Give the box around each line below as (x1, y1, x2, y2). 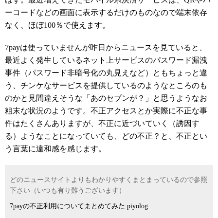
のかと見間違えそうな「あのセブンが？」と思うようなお (5, 94, 207, 102)
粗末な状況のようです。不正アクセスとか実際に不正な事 (5, 107, 207, 115)
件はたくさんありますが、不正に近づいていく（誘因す (5, 119, 200, 127)
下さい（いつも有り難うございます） (10, 187, 126, 194)
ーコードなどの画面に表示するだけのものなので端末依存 (5, 8, 207, 17)
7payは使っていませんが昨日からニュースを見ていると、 (5, 43, 207, 52)
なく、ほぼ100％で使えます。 (5, 21, 110, 29)
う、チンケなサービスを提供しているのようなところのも (5, 81, 207, 90)
